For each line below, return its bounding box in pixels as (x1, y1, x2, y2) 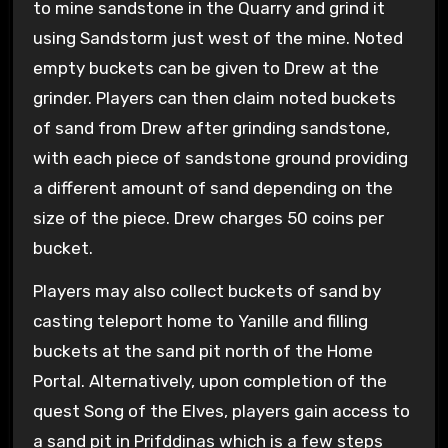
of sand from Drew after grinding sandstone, (32, 117, 390, 138)
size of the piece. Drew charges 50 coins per (32, 207, 384, 228)
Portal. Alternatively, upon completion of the (32, 370, 387, 391)
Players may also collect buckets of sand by (32, 280, 381, 301)
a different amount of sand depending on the (32, 177, 393, 198)
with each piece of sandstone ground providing (32, 147, 408, 168)
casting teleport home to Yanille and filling (32, 310, 368, 331)
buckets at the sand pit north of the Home (32, 340, 373, 361)
